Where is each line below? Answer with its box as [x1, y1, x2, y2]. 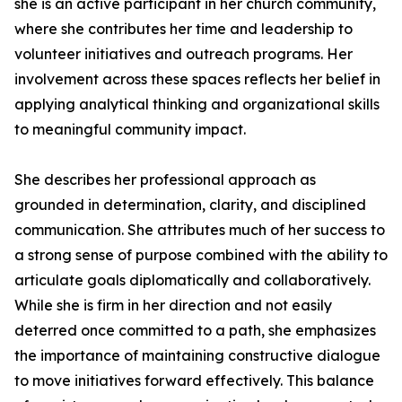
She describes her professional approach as [14, 170, 316, 188]
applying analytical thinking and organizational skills [14, 95, 380, 113]
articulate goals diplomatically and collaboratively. [14, 271, 371, 289]
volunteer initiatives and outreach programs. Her [14, 45, 353, 63]
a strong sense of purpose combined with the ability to [14, 246, 388, 264]
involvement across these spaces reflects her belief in [14, 70, 380, 88]
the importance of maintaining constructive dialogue [14, 346, 380, 364]
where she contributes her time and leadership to [14, 20, 353, 38]
